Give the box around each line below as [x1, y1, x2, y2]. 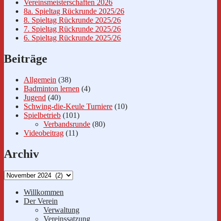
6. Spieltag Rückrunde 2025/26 [24, 34, 121, 42]
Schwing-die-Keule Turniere [24, 102, 112, 110]
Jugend [24, 93, 46, 102]
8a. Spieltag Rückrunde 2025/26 [24, 7, 124, 16]
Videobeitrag [24, 128, 64, 137]
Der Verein [24, 196, 58, 205]
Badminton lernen [24, 84, 79, 93]
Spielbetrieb [24, 110, 61, 119]
